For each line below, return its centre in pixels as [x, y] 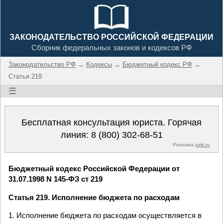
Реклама [184, 145]
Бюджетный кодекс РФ [157, 64]
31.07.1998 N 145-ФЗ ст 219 [56, 179]
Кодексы [99, 64]
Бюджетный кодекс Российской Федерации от [94, 168]
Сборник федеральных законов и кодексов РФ [111, 48]
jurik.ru [203, 145]
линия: [76, 135]
